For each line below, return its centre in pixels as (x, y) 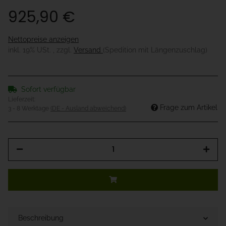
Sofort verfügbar (48, 90)
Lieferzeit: (22, 100)
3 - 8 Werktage (29, 109)
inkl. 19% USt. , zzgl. (41, 50)
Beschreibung (41, 218)
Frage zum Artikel (189, 108)
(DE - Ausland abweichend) (88, 109)
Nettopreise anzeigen (43, 40)
